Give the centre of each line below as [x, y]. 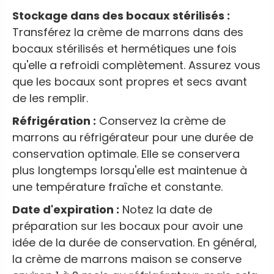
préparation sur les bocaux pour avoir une [128, 226]
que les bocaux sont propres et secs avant [130, 82]
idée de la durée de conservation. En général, [135, 243]
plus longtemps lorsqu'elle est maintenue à [130, 171]
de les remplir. [50, 98]
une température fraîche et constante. [117, 187]
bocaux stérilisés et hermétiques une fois [124, 49]
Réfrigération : [54, 121]
